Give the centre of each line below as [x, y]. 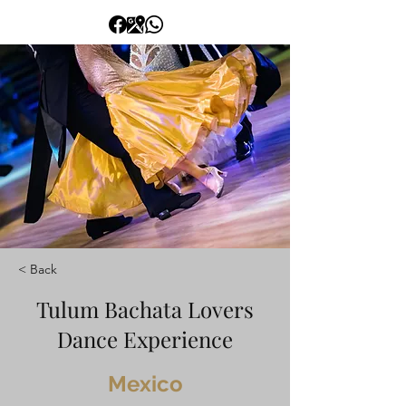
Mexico [145, 384]
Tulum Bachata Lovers [145, 309]
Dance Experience [145, 339]
